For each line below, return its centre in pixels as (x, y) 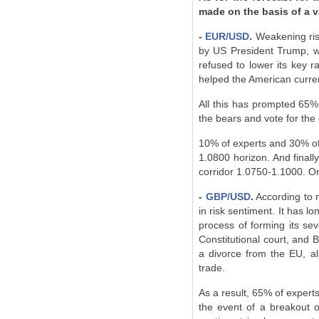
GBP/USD (226, 197)
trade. (212, 268)
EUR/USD (226, 36)
